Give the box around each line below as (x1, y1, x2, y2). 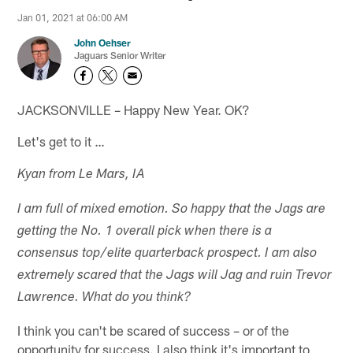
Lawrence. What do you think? (17, 291, 191, 305)
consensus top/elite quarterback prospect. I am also (17, 247, 318, 261)
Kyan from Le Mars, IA (17, 168, 146, 182)
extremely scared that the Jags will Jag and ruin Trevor (17, 269, 333, 283)
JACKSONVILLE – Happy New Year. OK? (17, 101, 251, 117)
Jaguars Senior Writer (74, 50, 166, 61)
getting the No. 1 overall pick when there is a (17, 225, 273, 239)
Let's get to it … (17, 132, 106, 149)
